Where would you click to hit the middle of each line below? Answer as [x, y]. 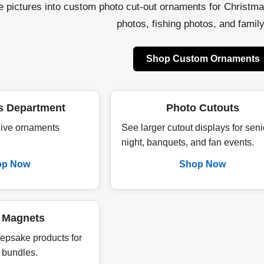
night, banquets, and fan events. [187, 142]
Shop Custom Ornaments [203, 59]
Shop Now [203, 164]
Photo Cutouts [202, 108]
